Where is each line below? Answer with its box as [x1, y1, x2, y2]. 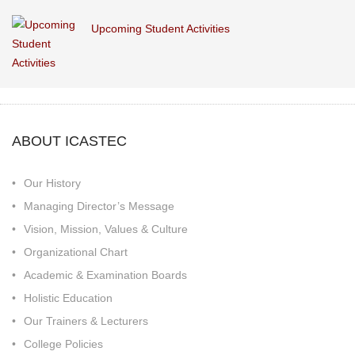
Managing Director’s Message [24, 199, 174, 212]
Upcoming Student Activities [91, 21, 230, 35]
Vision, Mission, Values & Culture [24, 222, 188, 235]
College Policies [24, 337, 103, 350]
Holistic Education [24, 291, 113, 304]
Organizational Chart [24, 245, 128, 258]
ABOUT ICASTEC [12, 132, 127, 149]
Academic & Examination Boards [24, 268, 187, 281]
